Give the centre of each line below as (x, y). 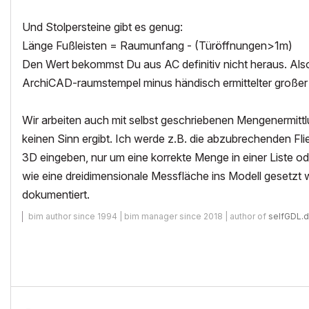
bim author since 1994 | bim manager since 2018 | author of (148, 216)
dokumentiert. (56, 195)
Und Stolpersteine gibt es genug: (102, 27)
